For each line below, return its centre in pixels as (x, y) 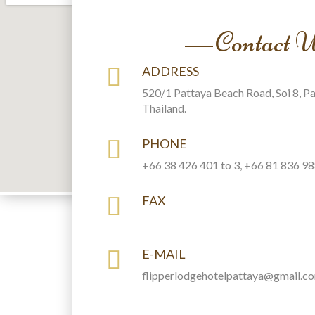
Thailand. (164, 108)
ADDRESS (171, 71)
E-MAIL (164, 253)
